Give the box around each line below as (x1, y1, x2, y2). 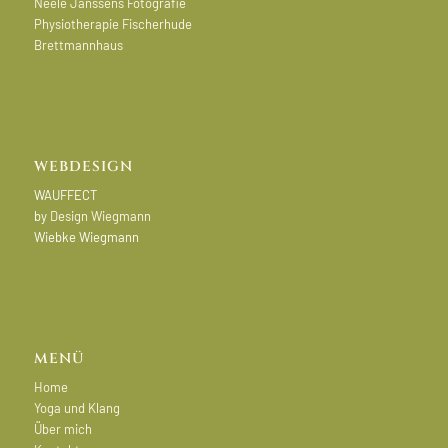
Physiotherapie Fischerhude (33, 15, 192, 32)
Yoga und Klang (33, 400, 120, 417)
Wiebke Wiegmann (33, 228, 139, 245)
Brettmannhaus (33, 36, 123, 53)
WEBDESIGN (33, 156, 133, 176)
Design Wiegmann (49, 207, 151, 224)
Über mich (33, 421, 92, 438)
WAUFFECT (33, 186, 97, 203)
